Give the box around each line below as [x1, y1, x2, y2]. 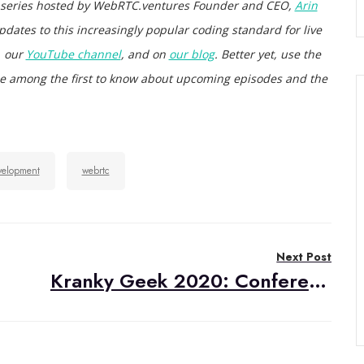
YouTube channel [25, 45, 121, 62]
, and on [120, 45, 169, 62]
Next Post [276, 248, 332, 265]
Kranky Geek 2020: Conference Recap [308, 266, 327, 295]
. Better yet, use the [214, 45, 321, 62]
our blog [168, 45, 214, 62]
